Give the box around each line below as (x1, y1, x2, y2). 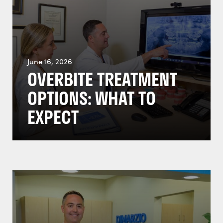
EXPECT (27, 104, 79, 130)
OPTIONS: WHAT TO (27, 85, 156, 111)
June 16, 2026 (27, 56, 72, 66)
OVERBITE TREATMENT (27, 66, 177, 93)
